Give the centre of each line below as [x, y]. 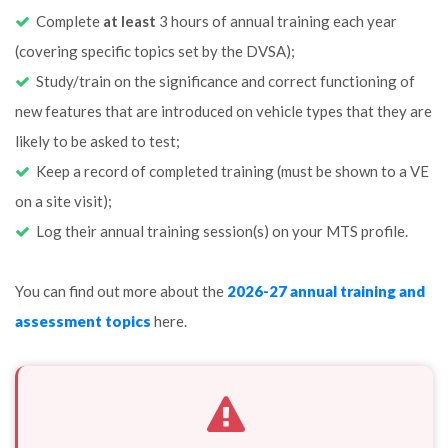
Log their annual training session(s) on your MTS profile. [219, 231]
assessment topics [83, 321]
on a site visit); [63, 201]
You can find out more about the [121, 291]
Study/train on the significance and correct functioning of [222, 81]
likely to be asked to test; [97, 141]
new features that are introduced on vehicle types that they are [223, 111]
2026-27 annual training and [326, 291]
